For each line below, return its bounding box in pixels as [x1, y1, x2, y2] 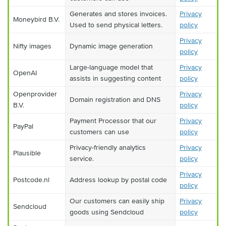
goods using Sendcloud [70, 208, 144, 216]
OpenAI [13, 69, 37, 77]
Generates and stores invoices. [70, 10, 167, 18]
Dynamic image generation [70, 42, 153, 50]
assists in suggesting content [70, 74, 161, 83]
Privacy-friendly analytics [70, 143, 146, 152]
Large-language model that [70, 63, 153, 72]
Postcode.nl [13, 176, 49, 184]
